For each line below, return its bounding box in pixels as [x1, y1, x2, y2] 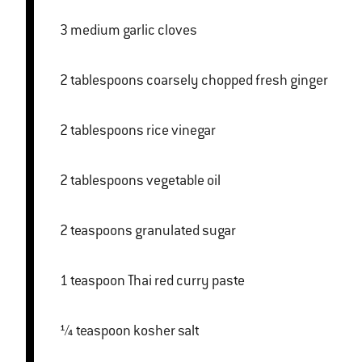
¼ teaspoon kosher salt [133, 322, 200, 340]
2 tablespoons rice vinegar [146, 121, 216, 140]
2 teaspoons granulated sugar [135, 221, 236, 240]
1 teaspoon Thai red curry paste [128, 271, 245, 290]
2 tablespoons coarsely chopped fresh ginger [146, 71, 328, 90]
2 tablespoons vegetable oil [146, 171, 221, 190]
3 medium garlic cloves [70, 21, 197, 40]
